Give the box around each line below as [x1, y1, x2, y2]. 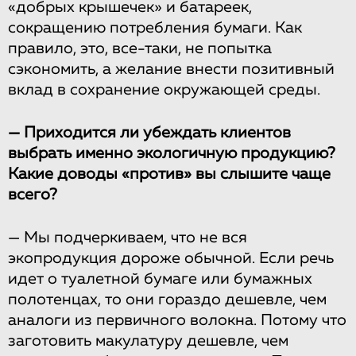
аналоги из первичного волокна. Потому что [8, 311, 346, 328]
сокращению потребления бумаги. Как [8, 19, 302, 36]
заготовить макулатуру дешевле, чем [8, 332, 288, 349]
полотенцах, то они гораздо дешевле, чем [8, 291, 327, 308]
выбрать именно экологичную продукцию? [8, 145, 335, 161]
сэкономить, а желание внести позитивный [8, 60, 335, 77]
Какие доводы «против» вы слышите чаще [8, 165, 331, 182]
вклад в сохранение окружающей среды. [8, 81, 320, 98]
